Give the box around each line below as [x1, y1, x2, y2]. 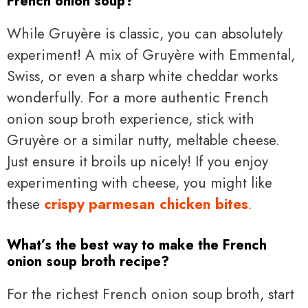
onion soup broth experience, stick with [7, 109, 254, 130]
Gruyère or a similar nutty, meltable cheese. [7, 130, 280, 151]
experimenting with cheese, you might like [7, 173, 272, 194]
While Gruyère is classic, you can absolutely [7, 23, 283, 45]
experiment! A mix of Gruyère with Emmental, [7, 45, 295, 66]
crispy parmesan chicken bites [44, 194, 248, 215]
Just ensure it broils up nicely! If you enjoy [7, 151, 268, 173]
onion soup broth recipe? [7, 251, 169, 272]
